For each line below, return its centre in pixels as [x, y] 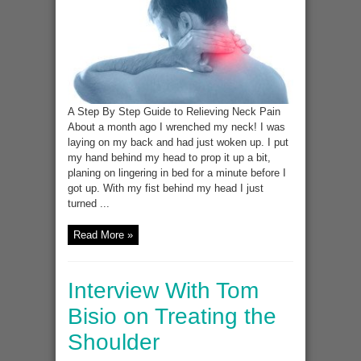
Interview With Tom [163, 291]
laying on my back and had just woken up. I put [178, 143]
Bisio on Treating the [172, 317]
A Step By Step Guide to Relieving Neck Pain [174, 112]
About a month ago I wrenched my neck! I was [176, 127]
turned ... [89, 204]
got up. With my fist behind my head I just [166, 189]
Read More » [103, 235]
